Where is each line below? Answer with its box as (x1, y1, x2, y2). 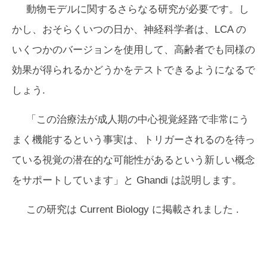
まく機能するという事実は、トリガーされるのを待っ (12, 134, 255, 145)
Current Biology (80, 204, 149, 215)
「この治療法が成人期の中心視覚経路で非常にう (26, 114, 249, 125)
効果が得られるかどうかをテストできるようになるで (12, 64, 255, 76)
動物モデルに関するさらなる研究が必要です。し (26, 4, 249, 15)
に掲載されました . (149, 204, 239, 215)
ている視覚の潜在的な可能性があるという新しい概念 (12, 154, 255, 166)
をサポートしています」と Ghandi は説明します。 (12, 175, 242, 186)
